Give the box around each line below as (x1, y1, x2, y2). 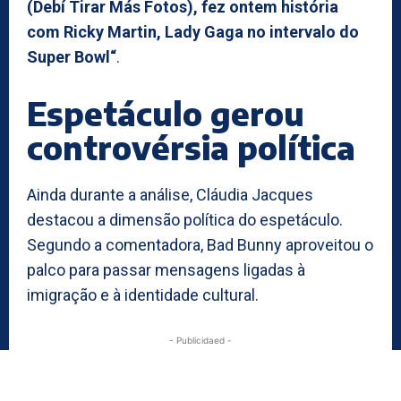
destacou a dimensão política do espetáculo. (27, 209, 343, 229)
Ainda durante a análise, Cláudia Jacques (27, 184, 313, 204)
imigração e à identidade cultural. (27, 285, 259, 304)
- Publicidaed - (169, 334, 232, 346)
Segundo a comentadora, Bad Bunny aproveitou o (27, 235, 373, 254)
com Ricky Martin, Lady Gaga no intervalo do (27, 21, 359, 41)
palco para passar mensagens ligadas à (27, 260, 305, 279)
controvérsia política (27, 126, 355, 167)
